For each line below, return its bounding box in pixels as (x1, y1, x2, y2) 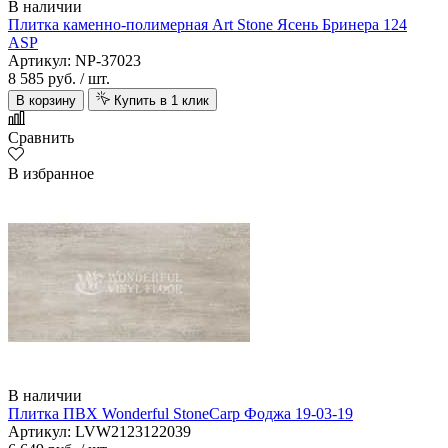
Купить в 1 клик (114, 93, 209, 109)
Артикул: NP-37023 (8, 52, 141, 70)
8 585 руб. (8, 70, 76, 88)
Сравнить (8, 129, 74, 147)
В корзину (16, 93, 76, 109)
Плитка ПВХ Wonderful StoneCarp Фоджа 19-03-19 (8, 405, 353, 423)
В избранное (8, 165, 94, 183)
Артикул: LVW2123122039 (8, 423, 191, 441)
